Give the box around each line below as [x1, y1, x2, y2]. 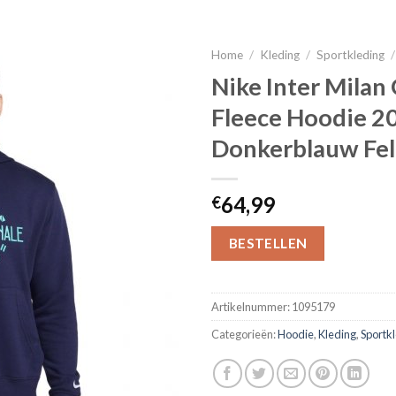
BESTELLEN [228, 234, 308, 251]
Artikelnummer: [211, 300, 292, 315]
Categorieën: [211, 327, 278, 342]
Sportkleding [316, 48, 385, 62]
